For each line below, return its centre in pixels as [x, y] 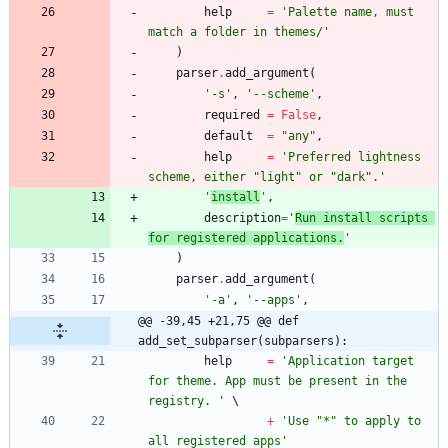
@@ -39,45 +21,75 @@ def [218, 320]
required [232, 114]
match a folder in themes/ [235, 31]
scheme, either [200, 176]
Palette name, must [351, 11]
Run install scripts [361, 217]
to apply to [379, 420]
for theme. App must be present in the [277, 380]
